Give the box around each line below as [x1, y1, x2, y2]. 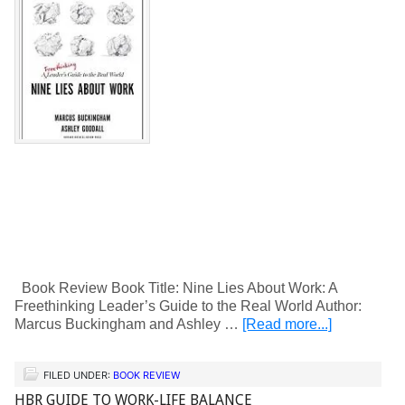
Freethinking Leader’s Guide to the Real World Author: [14, 298, 365, 314]
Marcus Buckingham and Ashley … [14, 316, 242, 332]
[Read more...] [242, 316, 332, 332]
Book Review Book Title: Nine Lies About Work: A [14, 280, 337, 296]
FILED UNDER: [43, 369, 113, 381]
